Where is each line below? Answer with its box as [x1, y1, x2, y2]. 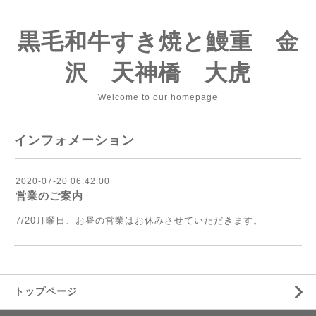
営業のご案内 [16, 190, 83, 202]
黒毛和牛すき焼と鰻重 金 [17, 29, 299, 54]
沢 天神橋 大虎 [65, 60, 251, 85]
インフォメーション [14, 133, 135, 147]
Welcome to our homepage [98, 92, 218, 102]
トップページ [14, 286, 78, 297]
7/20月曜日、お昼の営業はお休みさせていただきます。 [16, 215, 263, 226]
